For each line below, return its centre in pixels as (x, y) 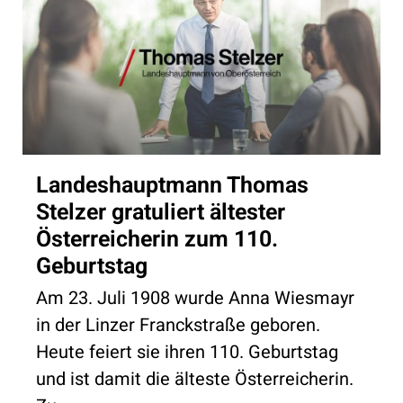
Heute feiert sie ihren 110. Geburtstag (187, 352)
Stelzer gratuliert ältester (161, 212)
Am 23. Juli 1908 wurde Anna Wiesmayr (195, 298)
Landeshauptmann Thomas (172, 185)
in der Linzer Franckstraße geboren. (178, 325)
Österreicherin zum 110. (157, 239)
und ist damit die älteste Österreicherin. (195, 379)
